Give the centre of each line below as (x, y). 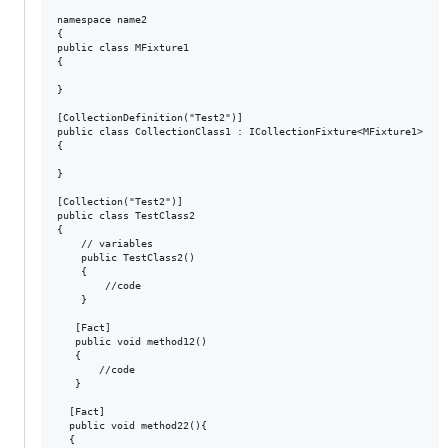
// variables (105, 243)
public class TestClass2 (126, 215)
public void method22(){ (132, 425)
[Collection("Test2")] (120, 201)
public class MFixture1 (123, 47)
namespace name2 (102, 19)
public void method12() (132, 341)
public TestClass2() (126, 257)
